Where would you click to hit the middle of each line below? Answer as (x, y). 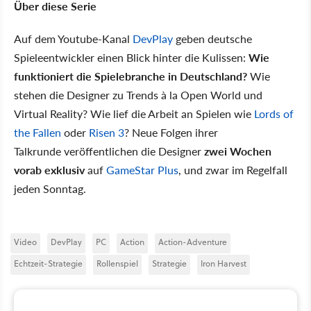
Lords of (274, 113)
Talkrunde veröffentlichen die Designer (109, 151)
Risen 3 (107, 132)
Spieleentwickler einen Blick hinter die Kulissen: (131, 57)
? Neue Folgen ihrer (171, 132)
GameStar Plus (142, 169)
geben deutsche (212, 38)
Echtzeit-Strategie (48, 263)
